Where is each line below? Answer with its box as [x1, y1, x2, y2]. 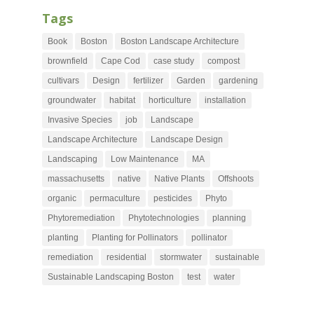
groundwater [47, 95, 96, 105]
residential [106, 252, 146, 262]
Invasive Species [47, 114, 112, 125]
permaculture [89, 193, 140, 203]
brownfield [47, 55, 88, 66]
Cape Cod [100, 55, 140, 66]
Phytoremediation [47, 212, 115, 223]
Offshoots [217, 173, 254, 184]
